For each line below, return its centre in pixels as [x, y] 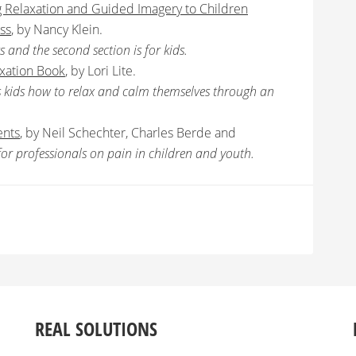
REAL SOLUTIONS [96, 329]
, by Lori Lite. [101, 71]
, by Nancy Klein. [57, 29]
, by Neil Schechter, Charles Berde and [128, 133]
